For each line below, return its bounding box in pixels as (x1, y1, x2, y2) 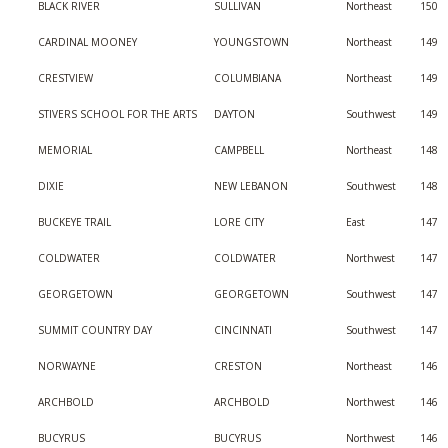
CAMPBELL (214, 143, 264, 157)
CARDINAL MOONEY (38, 35, 137, 49)
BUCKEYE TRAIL (38, 215, 111, 229)
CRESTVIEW (38, 71, 93, 85)
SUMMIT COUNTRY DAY (38, 323, 152, 337)
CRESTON (214, 359, 262, 373)
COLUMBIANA (214, 71, 281, 85)
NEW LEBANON (214, 179, 288, 193)
